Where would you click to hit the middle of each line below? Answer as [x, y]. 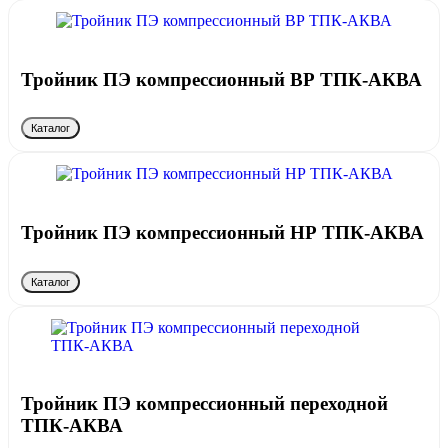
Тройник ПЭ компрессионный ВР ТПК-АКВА [221, 79]
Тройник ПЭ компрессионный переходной [204, 404]
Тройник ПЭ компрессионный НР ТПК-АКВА [222, 233]
